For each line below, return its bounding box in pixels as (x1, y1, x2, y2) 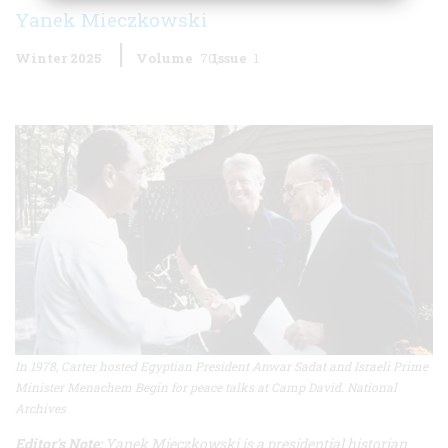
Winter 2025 (15, 48, 101, 67)
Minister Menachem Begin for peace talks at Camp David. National (15, 379, 397, 396)
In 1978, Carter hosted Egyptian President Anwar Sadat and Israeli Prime (15, 358, 428, 375)
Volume (136, 48, 193, 67)
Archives (15, 400, 66, 417)
